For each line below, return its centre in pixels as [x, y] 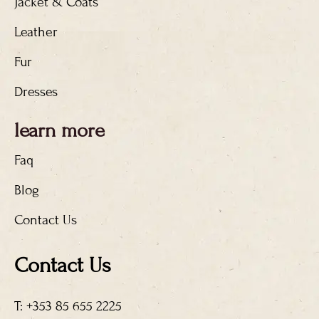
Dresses [36, 91]
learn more [59, 130]
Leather [36, 31]
